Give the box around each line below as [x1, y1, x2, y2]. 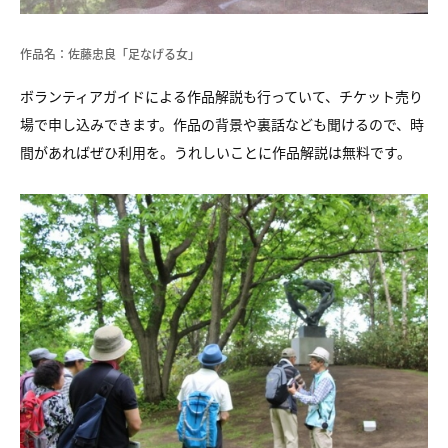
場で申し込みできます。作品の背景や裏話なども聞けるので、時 [20, 114, 424, 134]
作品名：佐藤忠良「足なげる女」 [20, 45, 200, 62]
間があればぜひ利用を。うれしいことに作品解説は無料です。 [20, 142, 411, 162]
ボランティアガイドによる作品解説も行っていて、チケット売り [20, 86, 423, 106]
